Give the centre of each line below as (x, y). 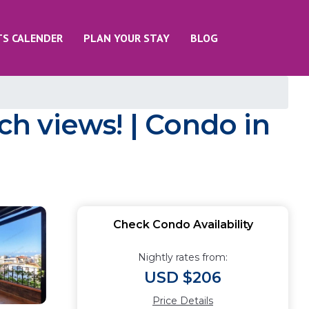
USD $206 (183, 278)
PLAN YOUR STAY (127, 38)
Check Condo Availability (183, 225)
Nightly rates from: (183, 257)
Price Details (183, 301)
